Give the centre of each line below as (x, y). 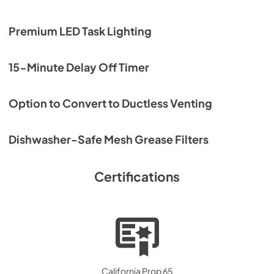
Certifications (137, 176)
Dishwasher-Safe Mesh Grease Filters (109, 139)
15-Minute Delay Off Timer (79, 67)
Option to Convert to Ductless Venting (110, 103)
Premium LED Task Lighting (80, 31)
